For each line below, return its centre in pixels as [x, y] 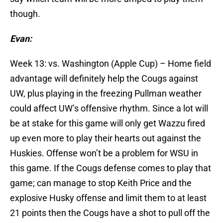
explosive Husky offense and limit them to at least [108, 198]
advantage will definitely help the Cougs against [104, 79]
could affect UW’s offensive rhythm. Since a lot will [109, 109]
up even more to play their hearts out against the [106, 138]
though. [25, 14]
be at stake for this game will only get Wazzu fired [108, 123]
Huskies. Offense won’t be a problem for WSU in [104, 153]
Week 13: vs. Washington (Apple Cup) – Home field [111, 64]
